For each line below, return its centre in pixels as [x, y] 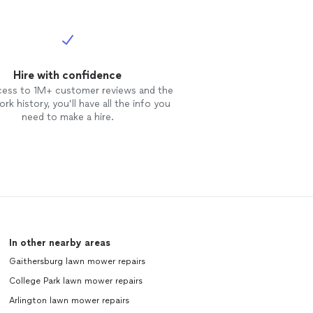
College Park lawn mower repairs [75, 281]
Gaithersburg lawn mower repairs [77, 261]
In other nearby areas [59, 243]
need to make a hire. [67, 117]
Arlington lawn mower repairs [69, 300]
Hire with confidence [68, 75]
